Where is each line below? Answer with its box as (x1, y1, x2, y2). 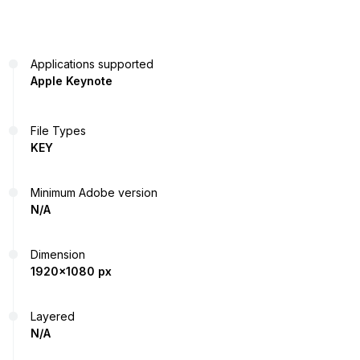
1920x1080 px (31, 264, 112, 279)
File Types (31, 124, 86, 138)
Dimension (31, 247, 85, 262)
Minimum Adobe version (31, 186, 157, 200)
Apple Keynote (31, 74, 112, 88)
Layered (31, 309, 75, 324)
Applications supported (31, 57, 153, 72)
